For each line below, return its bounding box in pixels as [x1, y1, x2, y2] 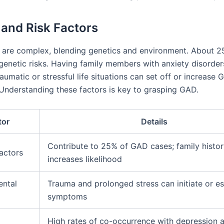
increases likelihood [47, 153, 122, 164]
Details [141, 116, 167, 126]
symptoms [47, 191, 87, 201]
